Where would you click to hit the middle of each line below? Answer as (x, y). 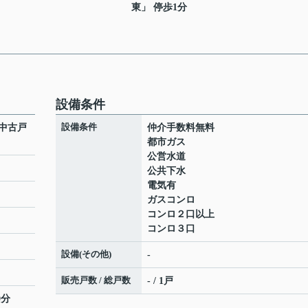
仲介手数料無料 (181, 128)
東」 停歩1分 (159, 7)
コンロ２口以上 (181, 214)
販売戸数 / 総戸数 (96, 280)
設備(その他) (86, 254)
